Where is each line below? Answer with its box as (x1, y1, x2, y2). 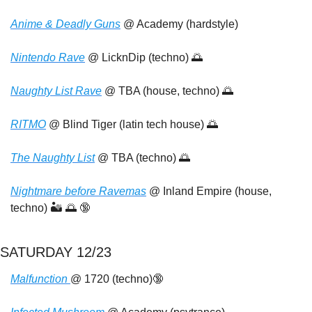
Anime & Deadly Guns (10, 18, 120, 30)
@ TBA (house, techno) (102, 85, 222, 97)
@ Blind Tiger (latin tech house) (46, 118, 207, 130)
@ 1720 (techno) (70, 273, 153, 285)
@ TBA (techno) (95, 152, 179, 164)
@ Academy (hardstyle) (120, 18, 238, 30)
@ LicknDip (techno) (85, 52, 192, 63)
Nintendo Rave (10, 52, 85, 63)
